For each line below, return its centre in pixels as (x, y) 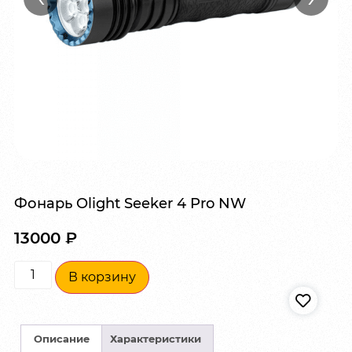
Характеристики (155, 338)
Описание (61, 338)
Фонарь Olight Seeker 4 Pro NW (130, 203)
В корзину (102, 277)
